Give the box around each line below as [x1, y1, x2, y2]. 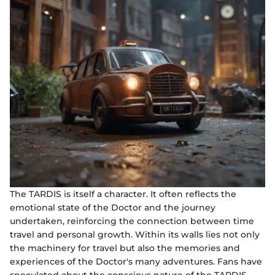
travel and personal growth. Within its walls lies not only [10, 229, 260, 241]
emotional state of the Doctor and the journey [10, 202, 215, 214]
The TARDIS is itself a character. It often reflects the [10, 188, 236, 200]
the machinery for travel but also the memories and [10, 242, 240, 254]
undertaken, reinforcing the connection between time [10, 215, 254, 227]
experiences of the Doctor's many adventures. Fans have [10, 256, 262, 268]
